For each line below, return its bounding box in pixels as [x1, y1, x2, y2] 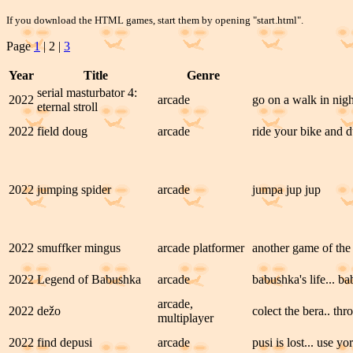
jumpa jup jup [252, 183, 321, 196]
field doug [37, 124, 87, 138]
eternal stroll [37, 100, 98, 113]
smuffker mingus [37, 241, 121, 255]
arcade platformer [158, 241, 244, 255]
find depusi [37, 336, 92, 349]
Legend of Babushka [37, 273, 141, 286]
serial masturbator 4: [37, 86, 137, 99]
